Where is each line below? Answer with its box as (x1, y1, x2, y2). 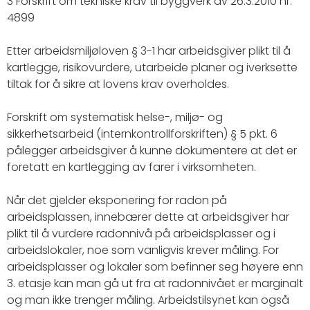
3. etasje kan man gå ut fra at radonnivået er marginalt (7, 275, 303, 291)
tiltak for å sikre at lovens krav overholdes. (7, 76, 229, 92)
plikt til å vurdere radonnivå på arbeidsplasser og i (7, 226, 275, 241)
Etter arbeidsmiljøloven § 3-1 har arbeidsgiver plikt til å (7, 43, 291, 59)
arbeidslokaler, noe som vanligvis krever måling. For (7, 242, 279, 258)
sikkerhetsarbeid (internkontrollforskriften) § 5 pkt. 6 (7, 126, 277, 142)
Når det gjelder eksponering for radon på (7, 192, 227, 208)
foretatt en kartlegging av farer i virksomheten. (7, 159, 256, 175)
